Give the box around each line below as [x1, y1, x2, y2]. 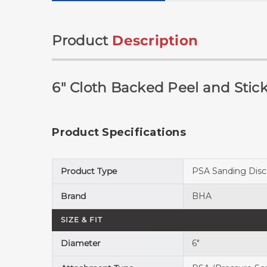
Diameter [61, 238, 101, 249]
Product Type [61, 166, 117, 177]
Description [112, 32, 198, 49]
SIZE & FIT [61, 215, 103, 225]
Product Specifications [52, 126, 186, 139]
